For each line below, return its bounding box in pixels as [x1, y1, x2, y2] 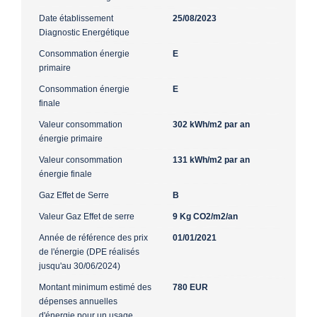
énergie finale [39, 168, 92, 179]
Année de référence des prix [39, 232, 148, 243]
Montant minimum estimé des [39, 282, 151, 292]
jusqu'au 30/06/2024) [39, 260, 120, 271]
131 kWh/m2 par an [173, 154, 250, 165]
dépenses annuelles [39, 296, 117, 306]
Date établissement [39, 13, 113, 23]
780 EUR [173, 282, 208, 292]
